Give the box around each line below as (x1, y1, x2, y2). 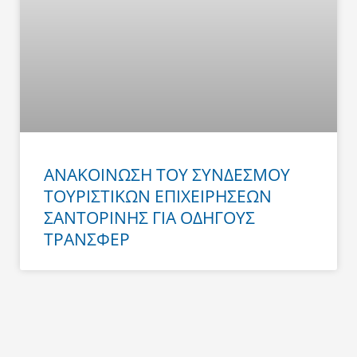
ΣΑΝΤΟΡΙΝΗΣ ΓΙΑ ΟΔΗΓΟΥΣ (44, 206, 255, 229)
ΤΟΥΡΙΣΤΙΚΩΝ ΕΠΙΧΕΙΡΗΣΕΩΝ (44, 185, 272, 208)
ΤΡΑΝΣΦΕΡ (44, 228, 130, 251)
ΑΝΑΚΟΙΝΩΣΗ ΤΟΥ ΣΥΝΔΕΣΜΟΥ (44, 163, 290, 186)
